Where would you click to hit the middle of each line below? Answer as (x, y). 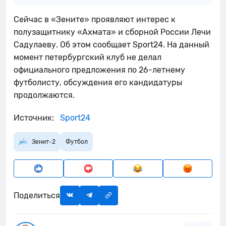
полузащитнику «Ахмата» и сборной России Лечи (112, 32)
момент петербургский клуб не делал (88, 57)
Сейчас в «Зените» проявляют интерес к (95, 19)
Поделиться (37, 195)
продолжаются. (44, 95)
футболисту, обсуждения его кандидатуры (98, 82)
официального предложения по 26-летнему (99, 70)
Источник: (34, 118)
